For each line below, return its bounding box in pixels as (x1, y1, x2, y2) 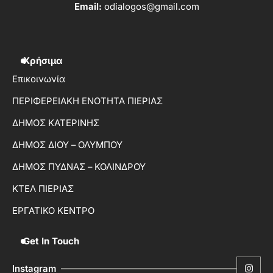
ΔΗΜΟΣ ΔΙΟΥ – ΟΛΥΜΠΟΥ (12, 139, 122, 151)
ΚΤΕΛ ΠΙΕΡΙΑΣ (12, 183, 74, 194)
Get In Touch (23, 235, 79, 247)
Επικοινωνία (12, 73, 65, 85)
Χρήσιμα (23, 54, 62, 66)
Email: (74, 1, 104, 13)
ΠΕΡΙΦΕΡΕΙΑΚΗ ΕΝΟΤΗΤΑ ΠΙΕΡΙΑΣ (12, 95, 163, 107)
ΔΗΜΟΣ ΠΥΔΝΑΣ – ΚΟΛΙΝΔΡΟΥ (12, 161, 146, 172)
